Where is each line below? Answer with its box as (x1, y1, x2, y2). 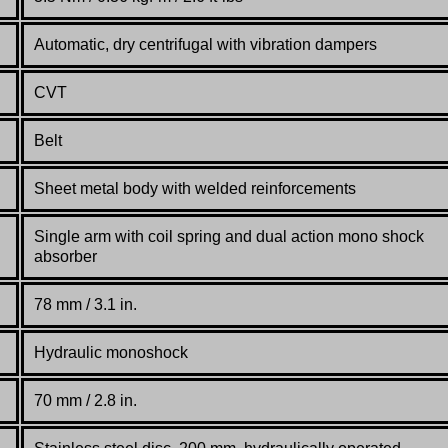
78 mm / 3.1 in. (34, 296, 137, 314)
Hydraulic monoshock (34, 344, 188, 362)
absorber (34, 248, 97, 266)
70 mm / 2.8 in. (34, 392, 137, 410)
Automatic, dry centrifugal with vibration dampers (34, 36, 377, 54)
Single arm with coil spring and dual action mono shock (34, 228, 424, 246)
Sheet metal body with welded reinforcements (34, 180, 356, 198)
